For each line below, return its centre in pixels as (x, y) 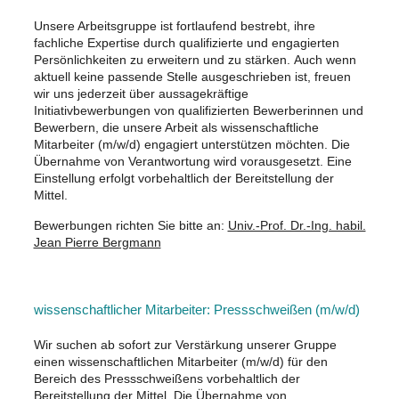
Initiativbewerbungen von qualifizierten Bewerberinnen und (198, 110)
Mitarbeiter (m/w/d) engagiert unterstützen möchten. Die (191, 144)
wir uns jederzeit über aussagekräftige (141, 93)
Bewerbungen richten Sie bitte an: (130, 225)
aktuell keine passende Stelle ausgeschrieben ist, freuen (192, 76)
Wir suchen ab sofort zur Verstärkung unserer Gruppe (185, 344)
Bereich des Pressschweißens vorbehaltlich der (167, 378)
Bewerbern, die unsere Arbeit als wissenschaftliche (176, 127)
